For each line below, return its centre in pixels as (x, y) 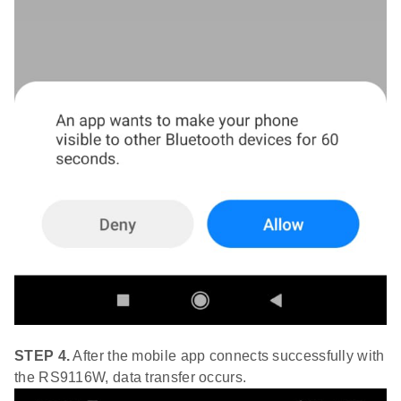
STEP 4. (43, 356)
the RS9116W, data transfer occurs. (131, 378)
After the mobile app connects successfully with (227, 356)
